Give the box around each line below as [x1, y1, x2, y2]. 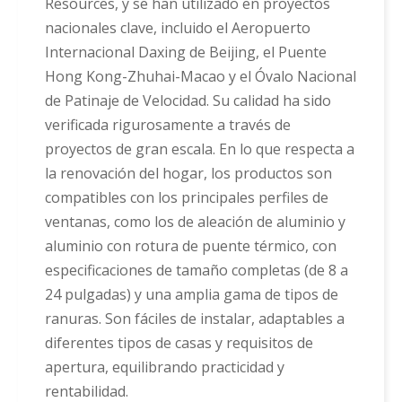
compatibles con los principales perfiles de [45, 187, 328, 207]
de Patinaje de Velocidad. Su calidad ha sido [45, 90, 331, 110]
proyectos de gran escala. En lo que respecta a [45, 138, 354, 159]
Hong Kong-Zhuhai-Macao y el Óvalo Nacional [45, 66, 356, 86]
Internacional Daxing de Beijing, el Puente [45, 41, 327, 62]
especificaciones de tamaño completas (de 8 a [45, 259, 348, 280]
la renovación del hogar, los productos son [45, 162, 332, 183]
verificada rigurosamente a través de [45, 114, 291, 135]
